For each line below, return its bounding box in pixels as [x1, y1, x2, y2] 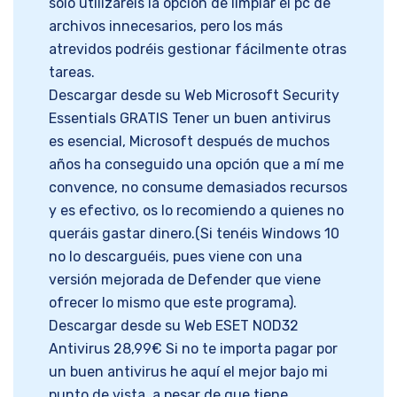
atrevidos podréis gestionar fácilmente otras [49, 41, 346, 58]
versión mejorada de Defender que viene [49, 271, 321, 289]
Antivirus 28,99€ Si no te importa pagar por [49, 340, 338, 358]
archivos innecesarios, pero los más [49, 18, 283, 35]
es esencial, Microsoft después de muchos [49, 133, 330, 151]
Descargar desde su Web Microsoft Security [49, 87, 339, 105]
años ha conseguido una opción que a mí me [49, 156, 344, 174]
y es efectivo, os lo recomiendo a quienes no [49, 202, 344, 220]
